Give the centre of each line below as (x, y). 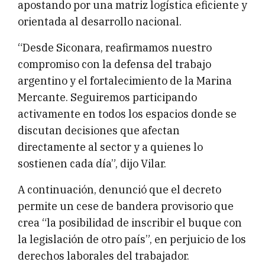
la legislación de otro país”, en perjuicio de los (132, 239)
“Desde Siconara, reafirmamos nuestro (115, 47)
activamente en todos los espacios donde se (127, 114)
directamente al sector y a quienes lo (110, 147)
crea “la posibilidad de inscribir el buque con (130, 222)
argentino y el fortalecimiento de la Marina (125, 80)
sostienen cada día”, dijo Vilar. (92, 163)
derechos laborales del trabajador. (104, 256)
